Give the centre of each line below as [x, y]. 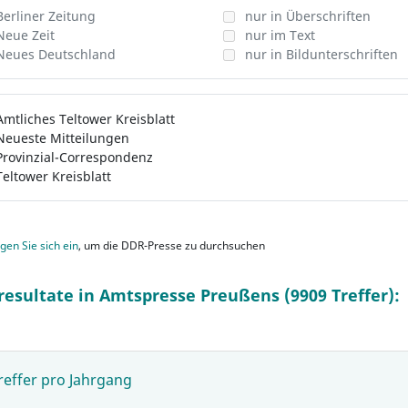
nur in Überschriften [307, 16]
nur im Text [280, 35]
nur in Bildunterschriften [321, 54]
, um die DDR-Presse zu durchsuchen [172, 245]
